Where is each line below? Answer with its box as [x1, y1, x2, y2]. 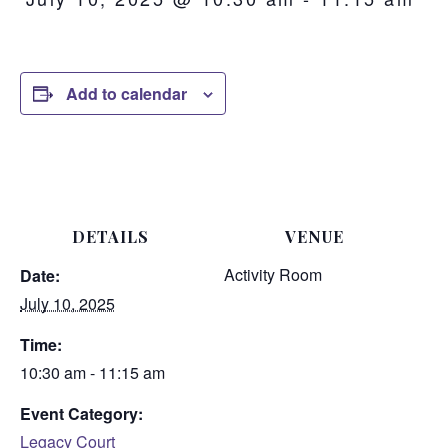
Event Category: [20, 401, 143, 425]
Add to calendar [66, 81, 187, 105]
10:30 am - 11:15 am [20, 360, 165, 384]
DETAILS [71, 225, 149, 247]
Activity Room [224, 262, 322, 286]
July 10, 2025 [20, 291, 115, 315]
